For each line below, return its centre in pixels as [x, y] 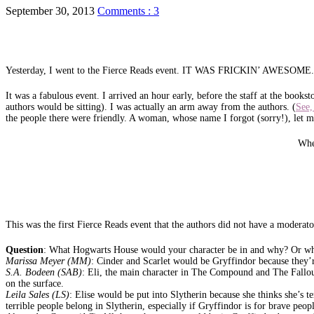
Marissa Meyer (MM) [48, 261]
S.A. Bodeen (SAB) [44, 272]
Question [25, 250]
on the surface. [35, 283]
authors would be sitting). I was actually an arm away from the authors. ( [151, 107]
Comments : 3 [128, 11]
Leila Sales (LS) [37, 294]
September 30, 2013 [50, 11]
